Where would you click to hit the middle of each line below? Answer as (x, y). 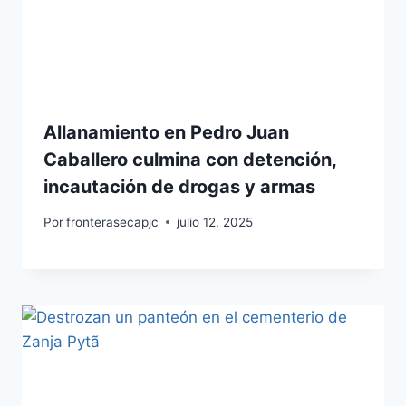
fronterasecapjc (113, 222)
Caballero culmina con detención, (190, 159)
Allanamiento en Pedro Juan (166, 132)
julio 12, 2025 (215, 222)
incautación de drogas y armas (179, 187)
